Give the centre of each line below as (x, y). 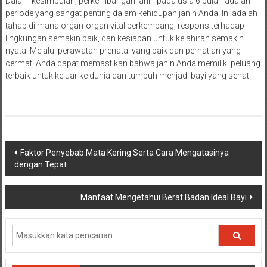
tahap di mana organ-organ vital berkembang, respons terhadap (125, 26)
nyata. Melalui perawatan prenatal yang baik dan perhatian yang (123, 51)
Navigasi (35, 151)
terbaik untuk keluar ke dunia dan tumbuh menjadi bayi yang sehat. (128, 76)
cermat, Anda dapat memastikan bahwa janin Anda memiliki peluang (133, 63)
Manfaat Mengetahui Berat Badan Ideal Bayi (164, 198)
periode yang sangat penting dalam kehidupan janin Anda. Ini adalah (131, 13)
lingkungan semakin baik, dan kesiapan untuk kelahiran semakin (124, 38)
